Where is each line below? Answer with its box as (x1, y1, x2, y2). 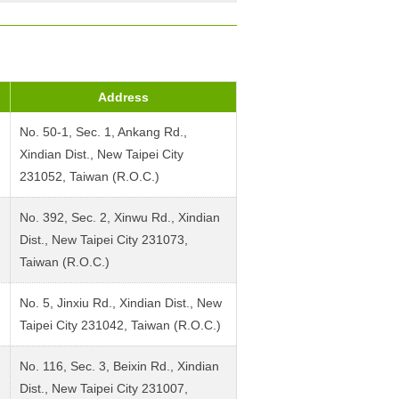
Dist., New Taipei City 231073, (20, 232, 188, 247)
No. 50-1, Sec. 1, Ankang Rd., (20, 124, 187, 139)
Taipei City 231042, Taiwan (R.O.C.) (20, 317, 221, 332)
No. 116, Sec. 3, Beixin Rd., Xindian (20, 358, 219, 373)
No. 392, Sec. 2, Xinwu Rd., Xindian (20, 209, 220, 224)
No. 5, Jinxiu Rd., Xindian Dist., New (20, 295, 222, 310)
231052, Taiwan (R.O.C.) (20, 168, 159, 183)
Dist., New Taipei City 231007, (20, 380, 188, 395)
